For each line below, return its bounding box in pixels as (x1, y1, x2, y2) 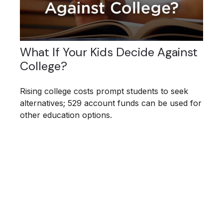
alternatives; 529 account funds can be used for (20, 98, 202, 108)
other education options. (20, 110, 112, 120)
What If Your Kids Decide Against (20, 44, 198, 60)
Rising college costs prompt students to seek (20, 86, 188, 96)
